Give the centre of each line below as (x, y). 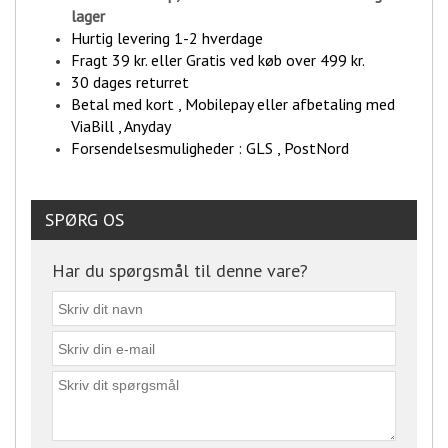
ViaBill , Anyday (121, 126)
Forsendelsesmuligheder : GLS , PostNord (212, 148)
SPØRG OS (84, 220)
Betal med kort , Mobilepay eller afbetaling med (233, 104)
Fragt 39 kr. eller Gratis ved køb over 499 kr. (219, 60)
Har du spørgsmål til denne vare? (180, 271)
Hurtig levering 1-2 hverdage (167, 38)
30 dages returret (130, 82)
